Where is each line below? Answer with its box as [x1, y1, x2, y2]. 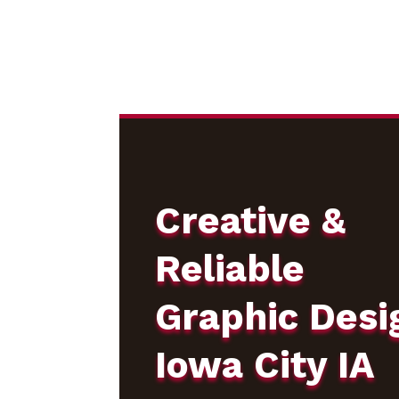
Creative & [154, 198, 346, 242]
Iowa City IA [154, 342, 373, 387]
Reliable [154, 246, 305, 290]
